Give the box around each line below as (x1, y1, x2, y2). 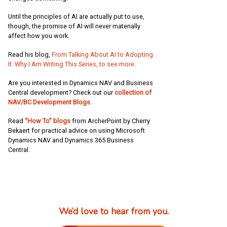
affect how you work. (8, 32, 69, 40)
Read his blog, (8, 51, 52, 59)
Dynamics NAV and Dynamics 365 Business (8, 136, 134, 144)
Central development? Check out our (8, 89, 115, 97)
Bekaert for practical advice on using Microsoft (8, 127, 145, 135)
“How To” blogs (25, 117, 72, 125)
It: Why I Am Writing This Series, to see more (8, 60, 134, 68)
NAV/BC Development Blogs (8, 98, 90, 106)
